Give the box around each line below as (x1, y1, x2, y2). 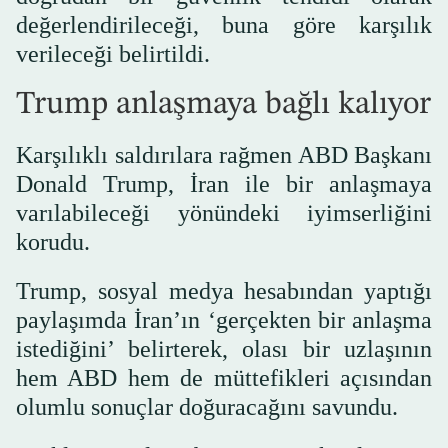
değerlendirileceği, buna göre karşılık (16, 11, 432, 38)
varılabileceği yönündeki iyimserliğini (16, 199, 432, 226)
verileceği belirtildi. (16, 40, 210, 67)
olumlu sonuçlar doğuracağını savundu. (16, 393, 398, 420)
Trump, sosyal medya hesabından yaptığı (16, 277, 432, 304)
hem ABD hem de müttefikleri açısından (16, 364, 432, 391)
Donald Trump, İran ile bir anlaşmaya (16, 170, 432, 197)
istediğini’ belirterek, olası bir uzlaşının (16, 335, 432, 362)
